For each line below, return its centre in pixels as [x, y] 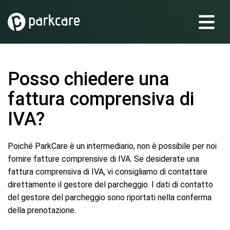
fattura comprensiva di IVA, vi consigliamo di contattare [108, 172]
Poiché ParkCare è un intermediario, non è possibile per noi [112, 146]
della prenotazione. [42, 210]
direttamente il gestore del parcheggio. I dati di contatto [110, 185]
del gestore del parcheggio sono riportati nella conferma [110, 197]
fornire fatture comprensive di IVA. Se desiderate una [103, 159]
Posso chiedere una [89, 79]
